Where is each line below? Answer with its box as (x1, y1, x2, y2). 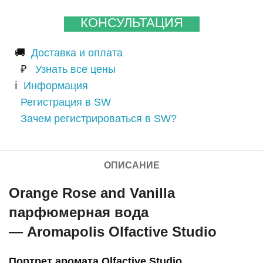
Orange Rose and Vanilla (9, 185, 176, 201)
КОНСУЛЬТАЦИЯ (80, 15, 183, 31)
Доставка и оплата (31, 47, 123, 59)
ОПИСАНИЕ (103, 160, 160, 171)
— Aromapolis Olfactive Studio (9, 224, 217, 240)
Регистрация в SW (21, 96, 111, 109)
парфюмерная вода (9, 204, 149, 221)
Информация (23, 80, 88, 92)
